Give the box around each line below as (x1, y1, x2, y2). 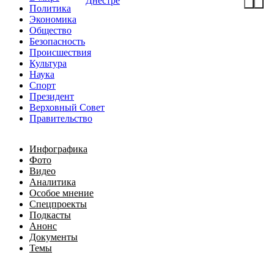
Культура (29, 57, 67, 68)
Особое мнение (29, 187, 94, 198)
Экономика (29, 13, 76, 24)
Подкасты (29, 209, 71, 220)
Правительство (29, 113, 92, 124)
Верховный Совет (29, 102, 105, 113)
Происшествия (29, 46, 91, 57)
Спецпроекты (29, 198, 87, 209)
